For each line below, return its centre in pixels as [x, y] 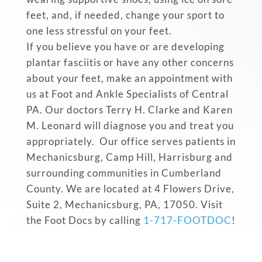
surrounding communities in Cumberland [124, 173]
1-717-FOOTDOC [187, 220]
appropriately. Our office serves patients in [131, 141]
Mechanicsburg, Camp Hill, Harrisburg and [129, 157]
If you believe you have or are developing [125, 46]
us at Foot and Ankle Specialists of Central [127, 94]
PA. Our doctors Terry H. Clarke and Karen [129, 109]
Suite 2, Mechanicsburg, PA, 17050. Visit [124, 204]
